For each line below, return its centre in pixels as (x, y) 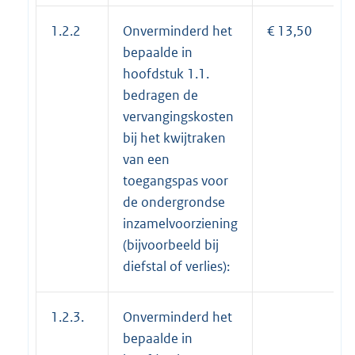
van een (146, 160)
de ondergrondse (174, 202)
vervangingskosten (178, 117)
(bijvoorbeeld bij (171, 245)
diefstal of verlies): (176, 267)
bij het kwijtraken (174, 138)
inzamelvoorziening (180, 224)
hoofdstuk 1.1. (166, 74)
